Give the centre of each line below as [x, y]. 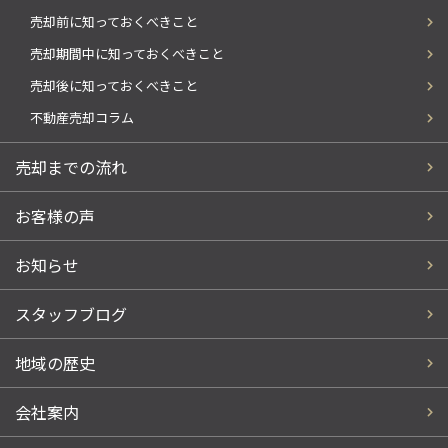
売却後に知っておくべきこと [114, 86]
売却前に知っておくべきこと [114, 22]
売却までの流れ [71, 167]
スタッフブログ [71, 314]
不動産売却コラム [82, 118]
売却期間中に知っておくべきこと [127, 54]
